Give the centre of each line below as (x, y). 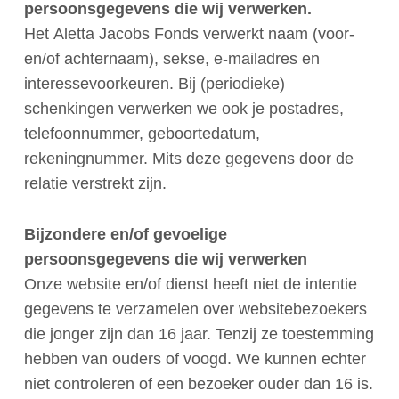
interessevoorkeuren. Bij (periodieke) (154, 83)
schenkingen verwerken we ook (138, 108)
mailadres (262, 58)
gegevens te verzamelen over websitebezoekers (195, 309)
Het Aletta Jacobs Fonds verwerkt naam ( (171, 33)
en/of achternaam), (93, 58)
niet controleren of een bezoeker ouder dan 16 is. (198, 383)
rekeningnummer (83, 158)
